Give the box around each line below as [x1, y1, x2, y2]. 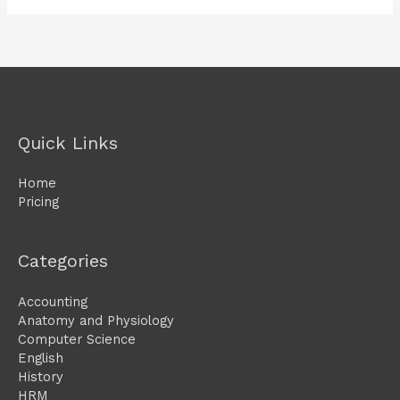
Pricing [18, 193, 59, 210]
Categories [18, 250, 108, 272]
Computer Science [18, 330, 136, 347]
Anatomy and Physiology [18, 312, 174, 329]
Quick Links [18, 131, 118, 154]
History [18, 368, 63, 385]
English [18, 349, 63, 366]
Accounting [18, 293, 87, 310]
